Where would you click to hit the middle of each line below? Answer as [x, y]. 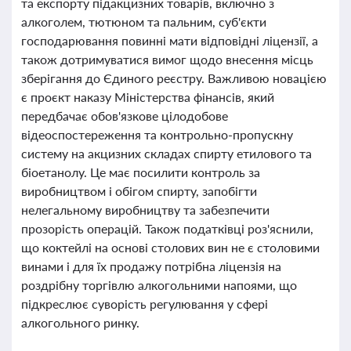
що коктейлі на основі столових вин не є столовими [170, 247]
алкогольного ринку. [80, 322]
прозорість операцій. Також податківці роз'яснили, [167, 228]
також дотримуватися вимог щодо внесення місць [167, 59]
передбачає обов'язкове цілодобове [125, 116]
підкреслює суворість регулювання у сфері [145, 304]
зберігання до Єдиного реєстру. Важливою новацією [174, 78]
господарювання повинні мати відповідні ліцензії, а [170, 40]
